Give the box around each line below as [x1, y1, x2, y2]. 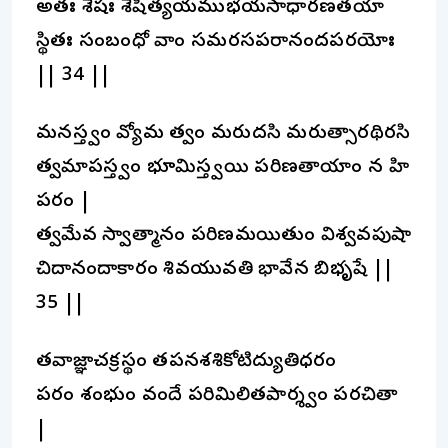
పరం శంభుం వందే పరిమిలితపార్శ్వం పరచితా [36, 383, 399, 409]
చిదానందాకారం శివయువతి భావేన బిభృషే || [36, 257, 394, 283]
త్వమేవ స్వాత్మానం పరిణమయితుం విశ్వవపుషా [36, 223, 412, 249]
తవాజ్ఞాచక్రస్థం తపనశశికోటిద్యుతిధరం [36, 349, 337, 375]
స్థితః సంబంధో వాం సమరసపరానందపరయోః [36, 29, 396, 55]
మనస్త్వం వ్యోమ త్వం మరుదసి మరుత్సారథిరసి [36, 121, 411, 147]
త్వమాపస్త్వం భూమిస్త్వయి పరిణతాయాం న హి [36, 155, 410, 181]
